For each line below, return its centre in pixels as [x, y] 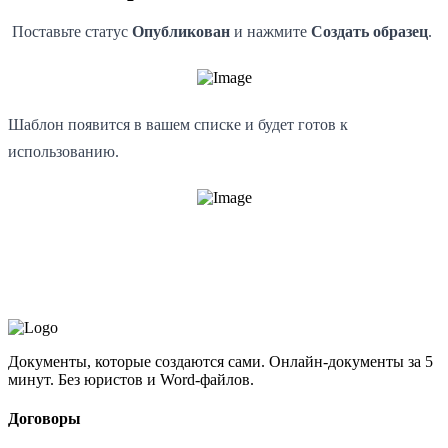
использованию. [63, 151]
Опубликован [183, 31]
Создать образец [369, 31]
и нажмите [272, 31]
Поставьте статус [70, 31]
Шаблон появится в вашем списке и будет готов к [178, 124]
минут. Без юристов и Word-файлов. [131, 379]
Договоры [44, 419]
